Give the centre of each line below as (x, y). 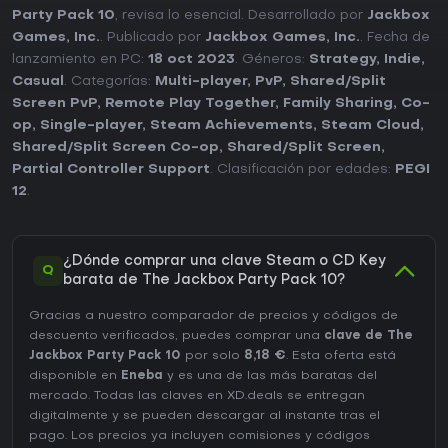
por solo (212, 356)
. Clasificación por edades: (302, 170)
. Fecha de (395, 38)
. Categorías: (109, 82)
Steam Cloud (370, 126)
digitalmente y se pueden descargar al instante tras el (204, 416)
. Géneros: (272, 60)
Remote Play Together (190, 104)
